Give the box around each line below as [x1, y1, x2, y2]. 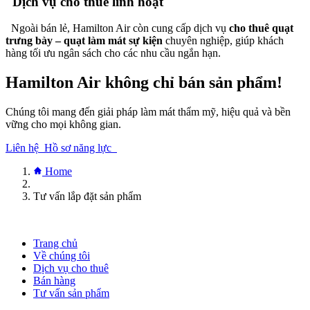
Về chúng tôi [33, 250, 90, 262]
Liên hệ [6, 142, 44, 154]
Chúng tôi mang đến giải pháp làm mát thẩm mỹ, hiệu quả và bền [6, 106, 291, 118]
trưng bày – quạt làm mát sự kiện [6, 35, 163, 47]
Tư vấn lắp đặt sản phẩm [33, 190, 141, 203]
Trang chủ [33, 237, 77, 250]
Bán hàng [33, 275, 75, 287]
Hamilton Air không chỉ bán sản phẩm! [6, 73, 282, 92]
